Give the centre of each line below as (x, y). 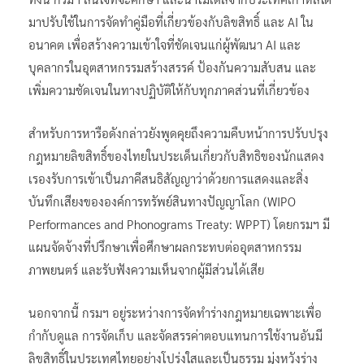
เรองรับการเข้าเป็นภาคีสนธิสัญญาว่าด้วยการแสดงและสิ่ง (169, 178)
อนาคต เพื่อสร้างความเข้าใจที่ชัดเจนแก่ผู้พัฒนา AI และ (165, 44)
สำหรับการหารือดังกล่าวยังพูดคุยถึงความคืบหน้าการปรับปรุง (178, 132)
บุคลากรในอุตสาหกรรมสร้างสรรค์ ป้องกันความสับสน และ (172, 67)
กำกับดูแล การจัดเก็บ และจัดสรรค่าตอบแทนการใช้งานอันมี (175, 335)
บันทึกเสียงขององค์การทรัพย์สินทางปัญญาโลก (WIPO (162, 201)
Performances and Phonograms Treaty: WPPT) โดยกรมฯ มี (179, 223)
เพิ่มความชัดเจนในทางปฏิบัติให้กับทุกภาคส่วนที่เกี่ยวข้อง (169, 89)
